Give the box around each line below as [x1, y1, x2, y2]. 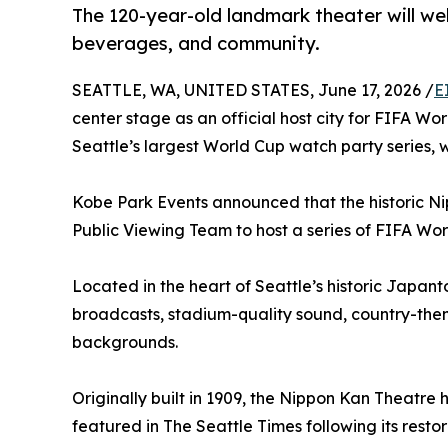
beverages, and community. [72, 32, 320, 55]
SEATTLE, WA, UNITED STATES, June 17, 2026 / [72, 80, 434, 101]
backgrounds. [72, 332, 178, 353]
